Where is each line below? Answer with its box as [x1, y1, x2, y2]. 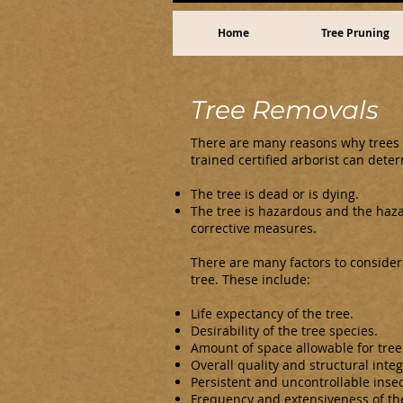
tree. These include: [191, 271, 310, 288]
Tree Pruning [321, 25, 390, 40]
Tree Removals [191, 94, 379, 125]
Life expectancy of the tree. [191, 305, 354, 322]
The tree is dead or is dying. [191, 185, 359, 202]
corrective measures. [191, 219, 317, 237]
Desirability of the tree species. [191, 322, 378, 339]
